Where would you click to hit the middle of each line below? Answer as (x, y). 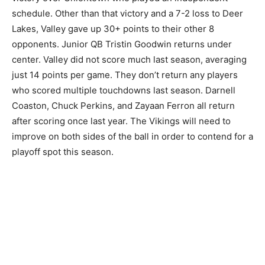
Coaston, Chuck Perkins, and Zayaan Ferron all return (123, 106)
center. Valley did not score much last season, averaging (129, 60)
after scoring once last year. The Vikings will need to (121, 121)
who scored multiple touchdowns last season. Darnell (124, 91)
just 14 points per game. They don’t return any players (125, 75)
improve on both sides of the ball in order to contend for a (132, 137)
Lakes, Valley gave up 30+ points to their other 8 (113, 29)
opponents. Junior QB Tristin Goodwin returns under (122, 44)
